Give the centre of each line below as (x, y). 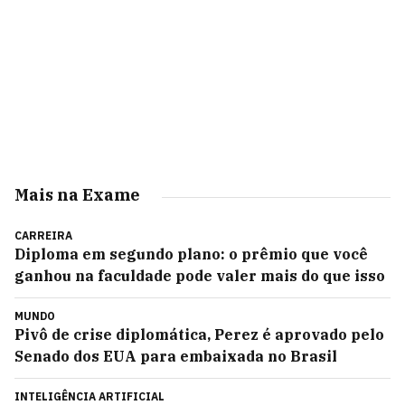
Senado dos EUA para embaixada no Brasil (176, 356)
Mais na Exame (77, 195)
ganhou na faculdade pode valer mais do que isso (200, 276)
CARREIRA (43, 235)
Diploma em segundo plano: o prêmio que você (191, 254)
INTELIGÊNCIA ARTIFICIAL (89, 396)
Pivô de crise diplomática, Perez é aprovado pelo (199, 334)
